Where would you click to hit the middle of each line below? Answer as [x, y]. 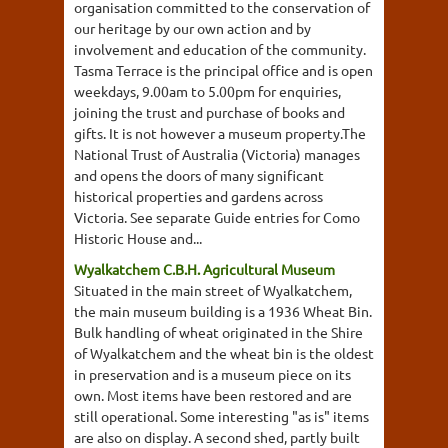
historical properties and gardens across [198, 196]
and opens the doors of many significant [199, 175]
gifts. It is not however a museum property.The [220, 133]
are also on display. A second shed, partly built [217, 437]
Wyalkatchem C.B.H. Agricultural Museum [204, 269]
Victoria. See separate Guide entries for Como [217, 217]
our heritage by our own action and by [192, 28]
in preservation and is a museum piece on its [212, 374]
